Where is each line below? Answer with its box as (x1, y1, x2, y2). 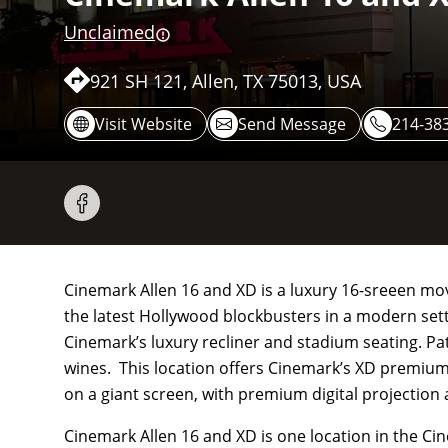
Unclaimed (64, 20, 155, 45)
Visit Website (95, 113, 192, 136)
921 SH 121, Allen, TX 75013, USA (90, 69, 361, 94)
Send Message (238, 113, 346, 136)
